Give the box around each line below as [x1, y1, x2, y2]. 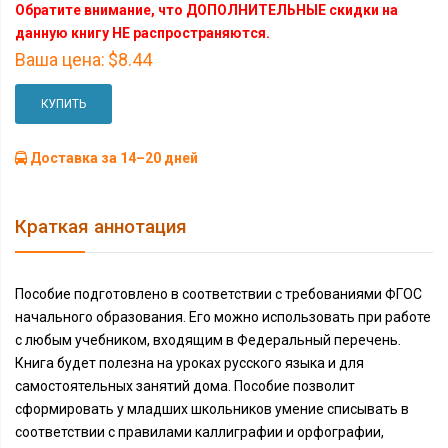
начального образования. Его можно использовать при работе [15, 309, 431, 325]
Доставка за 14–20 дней [27, 150, 198, 166]
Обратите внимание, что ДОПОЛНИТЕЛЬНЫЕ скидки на [15, 2, 398, 18]
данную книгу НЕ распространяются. [15, 25, 270, 41]
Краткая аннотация [15, 216, 187, 238]
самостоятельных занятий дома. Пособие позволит [15, 378, 355, 394]
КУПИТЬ [41, 97, 86, 111]
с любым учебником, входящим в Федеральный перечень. [15, 332, 401, 348]
